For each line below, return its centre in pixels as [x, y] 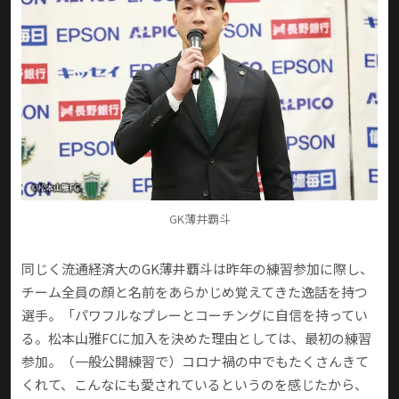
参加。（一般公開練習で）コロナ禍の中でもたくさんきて [195, 362]
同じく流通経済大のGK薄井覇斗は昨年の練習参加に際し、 [197, 269]
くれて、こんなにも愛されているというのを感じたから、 [195, 385]
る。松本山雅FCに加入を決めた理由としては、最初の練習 [196, 338]
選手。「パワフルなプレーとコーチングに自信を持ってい [195, 315]
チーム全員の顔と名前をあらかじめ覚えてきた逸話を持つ [195, 292]
